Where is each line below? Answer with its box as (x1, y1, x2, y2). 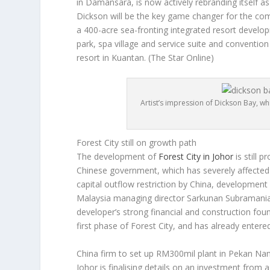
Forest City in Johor (159, 151, 236, 163)
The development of (77, 151, 159, 163)
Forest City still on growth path (77, 137, 197, 149)
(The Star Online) (148, 52, 215, 64)
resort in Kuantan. (77, 52, 149, 64)
